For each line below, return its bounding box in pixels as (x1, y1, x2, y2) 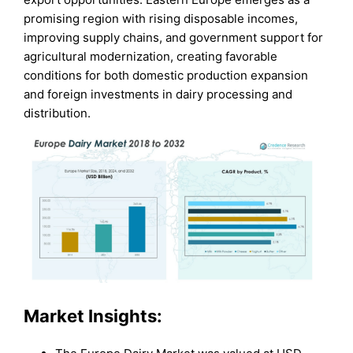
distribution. (24, 105, 91, 121)
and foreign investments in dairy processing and (24, 86, 293, 102)
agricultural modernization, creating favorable (24, 48, 278, 64)
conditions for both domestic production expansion (24, 67, 309, 83)
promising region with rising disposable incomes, (24, 10, 299, 26)
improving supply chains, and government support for (24, 29, 324, 45)
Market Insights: (24, 305, 163, 326)
